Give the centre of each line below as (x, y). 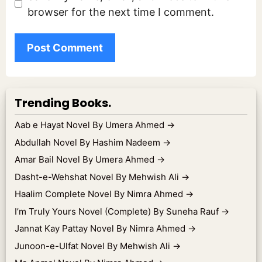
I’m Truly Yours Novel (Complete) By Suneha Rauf (118, 211)
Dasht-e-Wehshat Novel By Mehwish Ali (98, 177)
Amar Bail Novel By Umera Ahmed (86, 160)
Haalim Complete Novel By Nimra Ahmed (100, 194)
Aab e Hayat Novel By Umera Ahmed (91, 125)
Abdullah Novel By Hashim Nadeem (89, 142)
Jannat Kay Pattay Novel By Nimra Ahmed (101, 229)
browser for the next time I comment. (121, 12)
